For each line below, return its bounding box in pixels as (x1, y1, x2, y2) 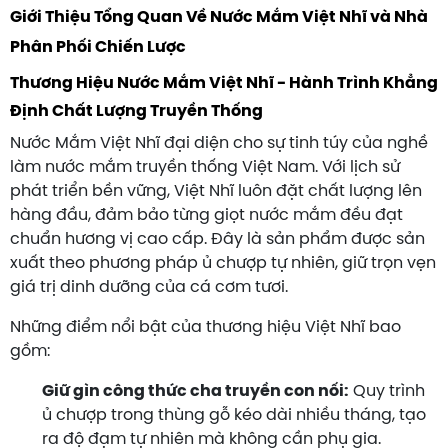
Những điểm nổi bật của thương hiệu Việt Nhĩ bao (10, 318, 401, 336)
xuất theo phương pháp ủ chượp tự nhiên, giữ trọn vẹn (10, 254, 436, 272)
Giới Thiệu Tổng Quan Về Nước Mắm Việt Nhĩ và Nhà (10, 8, 428, 26)
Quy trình (349, 382, 425, 400)
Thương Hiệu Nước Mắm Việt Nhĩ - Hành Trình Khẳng (10, 74, 438, 92)
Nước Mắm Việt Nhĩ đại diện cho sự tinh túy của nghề (10, 134, 428, 152)
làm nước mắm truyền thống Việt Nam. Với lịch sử (10, 158, 400, 176)
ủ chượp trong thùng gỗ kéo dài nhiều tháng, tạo (42, 406, 426, 424)
